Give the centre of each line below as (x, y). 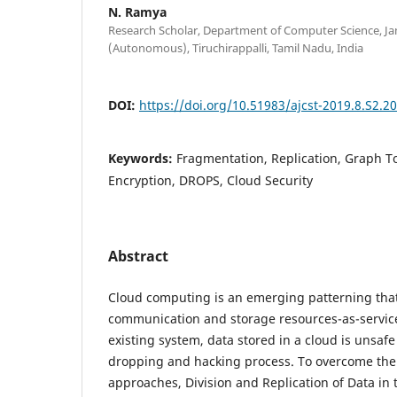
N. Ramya (137, 12)
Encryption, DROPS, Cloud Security (210, 180)
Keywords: (142, 158)
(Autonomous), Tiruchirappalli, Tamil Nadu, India (236, 47)
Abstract (138, 256)
